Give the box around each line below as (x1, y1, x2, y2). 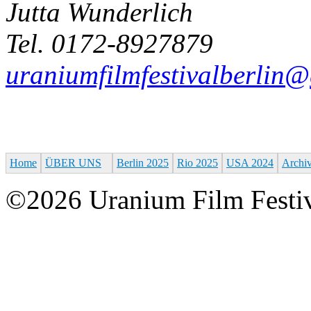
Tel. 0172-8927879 (6, 28, 213, 59)
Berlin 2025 (117, 157, 169, 169)
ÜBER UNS (45, 157, 101, 169)
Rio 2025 (177, 157, 218, 169)
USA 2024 (226, 157, 274, 169)
